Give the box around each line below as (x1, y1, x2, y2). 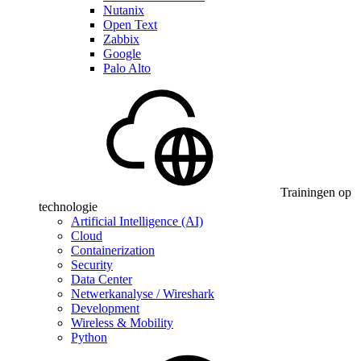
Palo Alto (103, 61, 151, 75)
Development (71, 301, 139, 315)
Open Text (103, 18, 157, 31)
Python (71, 330, 107, 344)
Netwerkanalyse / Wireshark (71, 287, 214, 301)
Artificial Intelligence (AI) (71, 214, 203, 228)
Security (71, 258, 113, 272)
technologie (39, 200, 98, 214)
